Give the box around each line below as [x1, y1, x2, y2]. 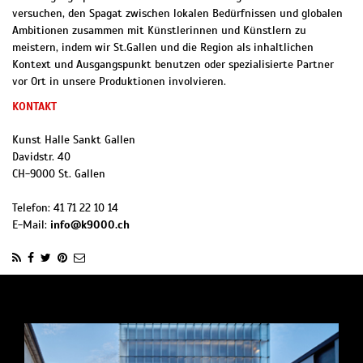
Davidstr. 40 [12, 150, 70, 164]
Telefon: [12, 201, 53, 216]
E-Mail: [12, 218, 50, 233]
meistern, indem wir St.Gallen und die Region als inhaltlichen [12, 41, 314, 55]
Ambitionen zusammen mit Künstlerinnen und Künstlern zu [12, 23, 306, 38]
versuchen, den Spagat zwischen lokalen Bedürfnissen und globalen [12, 6, 343, 21]
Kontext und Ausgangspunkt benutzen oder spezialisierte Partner [12, 58, 334, 72]
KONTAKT [12, 100, 57, 114]
